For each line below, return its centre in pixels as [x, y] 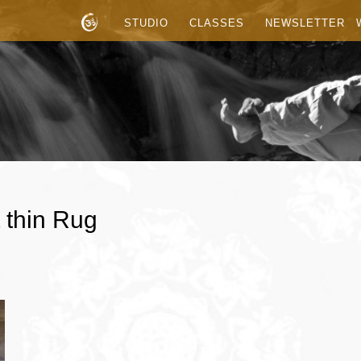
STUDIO [146, 23]
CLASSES [217, 23]
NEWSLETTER [305, 23]
